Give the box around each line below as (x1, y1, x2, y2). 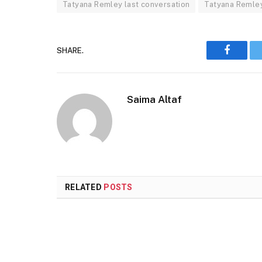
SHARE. (57, 46, 84, 55)
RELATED (65, 182, 104, 192)
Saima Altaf (127, 94, 182, 106)
